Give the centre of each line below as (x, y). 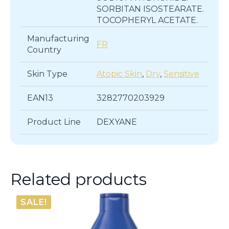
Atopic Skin (119, 74)
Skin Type (47, 74)
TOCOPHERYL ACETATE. (147, 20)
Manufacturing (58, 38)
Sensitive (181, 74)
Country (44, 50)
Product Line (54, 122)
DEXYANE (117, 122)
